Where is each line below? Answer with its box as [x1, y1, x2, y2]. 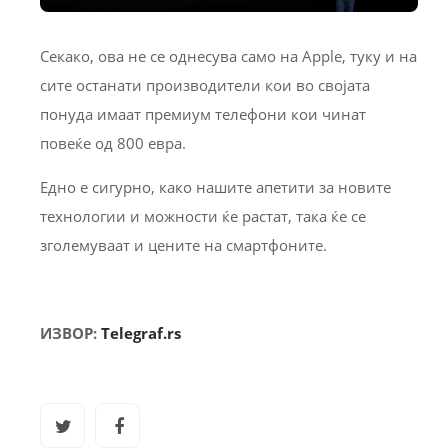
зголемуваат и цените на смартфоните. [40, 234, 327, 255]
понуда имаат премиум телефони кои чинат [40, 103, 366, 124]
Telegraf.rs [101, 322, 181, 343]
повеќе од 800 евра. [40, 132, 186, 153]
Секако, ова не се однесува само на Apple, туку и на [40, 45, 417, 66]
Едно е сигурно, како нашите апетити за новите [40, 176, 391, 197]
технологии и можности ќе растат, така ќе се [40, 205, 366, 226]
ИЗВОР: [40, 322, 101, 343]
